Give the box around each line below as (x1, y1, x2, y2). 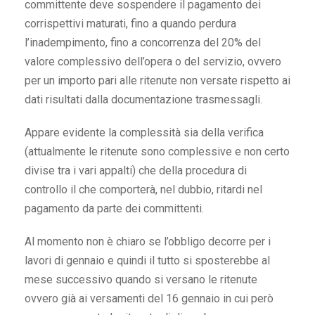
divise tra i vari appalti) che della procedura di (25, 164, 247, 178)
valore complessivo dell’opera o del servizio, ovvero (25, 55, 281, 69)
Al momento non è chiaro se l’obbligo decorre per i (25, 235, 271, 249)
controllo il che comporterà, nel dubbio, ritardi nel (25, 183, 262, 197)
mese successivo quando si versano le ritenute (25, 273, 257, 287)
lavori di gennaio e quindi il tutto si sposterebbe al (25, 254, 270, 268)
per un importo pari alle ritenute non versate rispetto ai (25, 74, 290, 88)
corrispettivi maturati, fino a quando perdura (25, 17, 236, 31)
